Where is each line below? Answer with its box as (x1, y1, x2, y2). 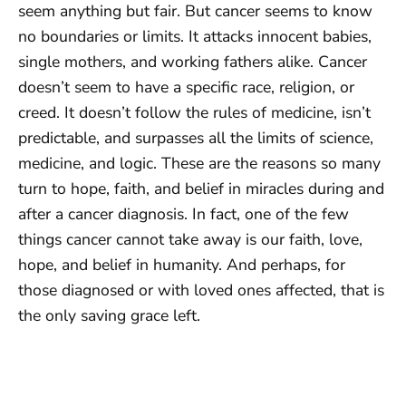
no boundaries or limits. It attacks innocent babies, (18, 25, 372, 48)
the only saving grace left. (18, 304, 200, 327)
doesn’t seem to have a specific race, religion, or (18, 76, 354, 99)
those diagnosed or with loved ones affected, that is (18, 279, 384, 302)
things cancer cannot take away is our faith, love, (18, 228, 362, 251)
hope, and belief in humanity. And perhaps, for (18, 254, 345, 276)
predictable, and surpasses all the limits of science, (18, 127, 373, 150)
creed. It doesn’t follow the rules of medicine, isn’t (18, 101, 371, 124)
